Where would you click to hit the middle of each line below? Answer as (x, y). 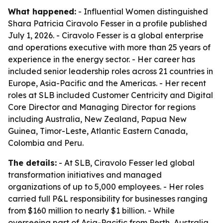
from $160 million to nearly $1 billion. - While (91, 211)
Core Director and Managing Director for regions (102, 107)
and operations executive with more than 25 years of (109, 47)
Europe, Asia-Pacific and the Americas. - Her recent (107, 83)
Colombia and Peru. (46, 143)
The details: (32, 163)
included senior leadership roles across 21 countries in (111, 71)
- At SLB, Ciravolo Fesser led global (126, 163)
